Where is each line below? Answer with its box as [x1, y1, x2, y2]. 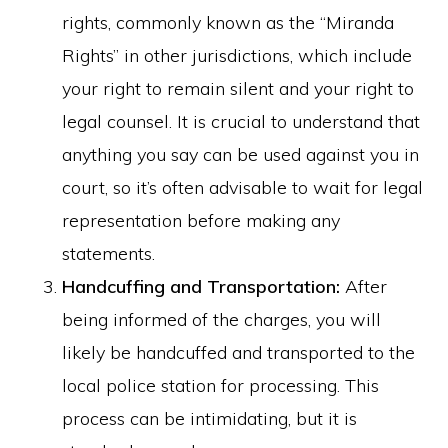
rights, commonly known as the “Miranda [62, 11, 395, 34]
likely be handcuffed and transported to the [62, 341, 416, 364]
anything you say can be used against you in [62, 143, 420, 166]
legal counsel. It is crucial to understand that [62, 110, 421, 133]
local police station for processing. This [62, 374, 380, 397]
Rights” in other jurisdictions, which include [62, 44, 413, 67]
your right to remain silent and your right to [62, 77, 415, 100]
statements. [62, 242, 156, 265]
